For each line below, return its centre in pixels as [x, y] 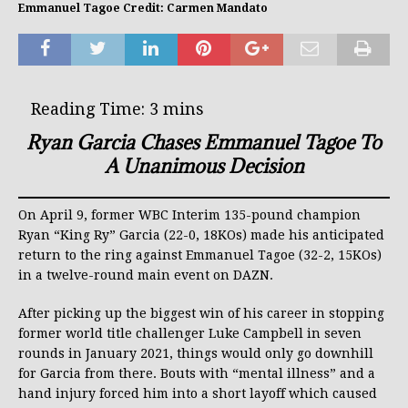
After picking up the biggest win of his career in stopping [201, 314]
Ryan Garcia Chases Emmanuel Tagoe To [204, 143]
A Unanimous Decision [204, 167]
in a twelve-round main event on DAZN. [146, 275]
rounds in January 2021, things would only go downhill [196, 354]
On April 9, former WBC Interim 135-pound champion [189, 215]
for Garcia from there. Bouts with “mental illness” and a [197, 374]
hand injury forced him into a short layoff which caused [198, 394]
